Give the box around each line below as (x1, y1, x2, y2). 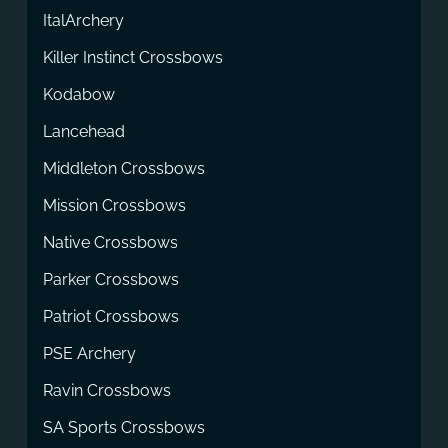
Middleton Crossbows (42, 158, 205, 178)
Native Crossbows (42, 232, 178, 252)
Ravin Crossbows (42, 380, 171, 400)
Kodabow (42, 84, 115, 104)
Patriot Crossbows (42, 306, 179, 326)
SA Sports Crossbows (42, 417, 205, 437)
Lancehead (42, 121, 125, 141)
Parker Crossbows (42, 269, 179, 289)
